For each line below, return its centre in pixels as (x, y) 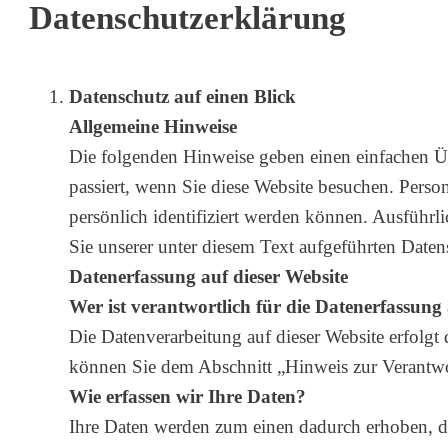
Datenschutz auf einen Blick (182, 97)
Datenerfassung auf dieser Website (208, 277)
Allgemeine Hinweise (153, 127)
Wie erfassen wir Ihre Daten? (187, 397)
